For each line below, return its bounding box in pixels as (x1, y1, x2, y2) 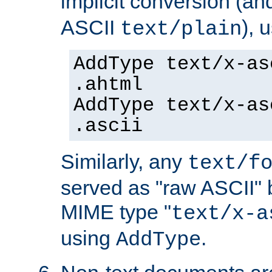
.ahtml (73, 73, 143, 96)
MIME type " (61, 200, 171, 223)
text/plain (120, 17, 242, 41)
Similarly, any (61, 149, 188, 173)
